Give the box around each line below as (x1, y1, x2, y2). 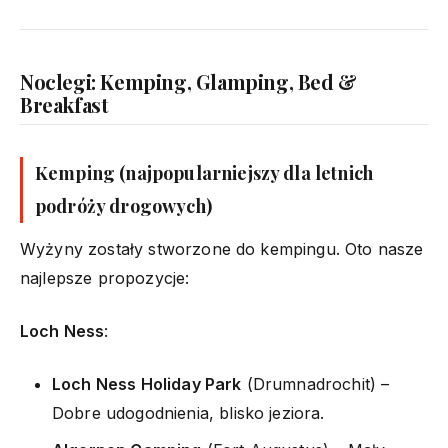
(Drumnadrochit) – (241, 373, 390, 394)
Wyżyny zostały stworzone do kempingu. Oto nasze (20, 238, 424, 259)
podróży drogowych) (35, 193, 212, 218)
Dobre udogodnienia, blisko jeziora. (52, 402, 325, 423)
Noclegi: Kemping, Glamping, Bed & (20, 67, 357, 95)
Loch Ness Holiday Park (52, 373, 242, 394)
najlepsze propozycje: (20, 267, 190, 288)
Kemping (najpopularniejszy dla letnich (35, 160, 374, 185)
